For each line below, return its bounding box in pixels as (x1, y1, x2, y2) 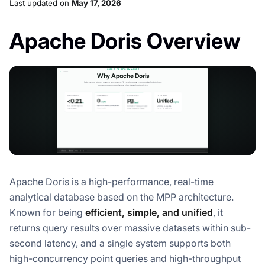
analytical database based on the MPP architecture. (9, 190, 234, 203)
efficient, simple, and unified (85, 206, 213, 218)
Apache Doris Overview (9, 27, 240, 54)
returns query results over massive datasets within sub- (9, 221, 251, 234)
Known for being (9, 206, 85, 218)
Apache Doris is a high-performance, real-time (9, 175, 214, 188)
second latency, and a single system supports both (9, 237, 231, 249)
